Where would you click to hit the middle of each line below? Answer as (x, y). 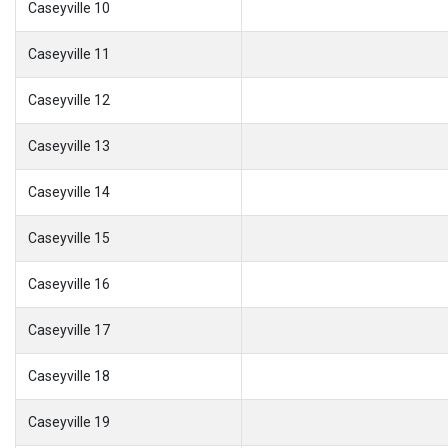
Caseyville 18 (69, 375)
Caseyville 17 (69, 329)
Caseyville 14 (69, 191)
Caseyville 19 (69, 421)
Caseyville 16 (69, 283)
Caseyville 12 (69, 99)
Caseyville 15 (69, 237)
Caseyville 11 (69, 53)
